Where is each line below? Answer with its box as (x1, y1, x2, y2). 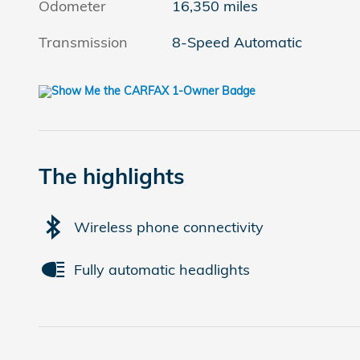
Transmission (39, 33, 128, 52)
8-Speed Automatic (172, 33, 303, 52)
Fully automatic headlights (74, 260, 250, 279)
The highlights (39, 162, 185, 190)
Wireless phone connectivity (74, 217, 264, 236)
